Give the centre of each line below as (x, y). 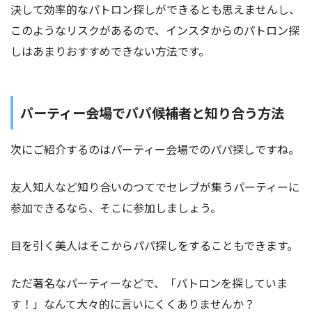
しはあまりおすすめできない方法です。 (110, 50)
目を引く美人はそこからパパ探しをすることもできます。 (154, 245)
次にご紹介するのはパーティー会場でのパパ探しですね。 (155, 149)
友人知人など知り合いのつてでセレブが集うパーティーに (155, 186)
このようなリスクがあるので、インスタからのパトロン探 (155, 30)
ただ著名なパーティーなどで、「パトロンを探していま (149, 282)
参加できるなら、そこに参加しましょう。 (116, 207)
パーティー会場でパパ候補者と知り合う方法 (152, 112)
